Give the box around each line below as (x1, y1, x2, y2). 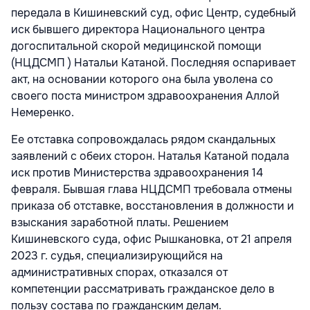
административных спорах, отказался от (11, 264, 228, 280)
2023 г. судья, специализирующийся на (11, 248, 223, 263)
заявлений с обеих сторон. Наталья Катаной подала (11, 148, 289, 163)
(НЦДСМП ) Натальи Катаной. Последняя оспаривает (11, 55, 295, 70)
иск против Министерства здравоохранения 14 (11, 165, 263, 180)
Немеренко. (11, 104, 77, 120)
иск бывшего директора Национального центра (11, 21, 265, 37)
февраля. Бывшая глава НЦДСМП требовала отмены (11, 181, 292, 197)
